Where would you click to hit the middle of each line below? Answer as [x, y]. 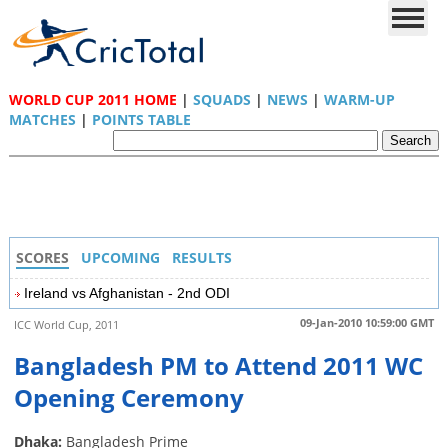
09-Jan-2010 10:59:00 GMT [367, 322]
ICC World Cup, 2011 [66, 324]
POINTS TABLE [141, 119]
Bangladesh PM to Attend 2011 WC [218, 366]
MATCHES [42, 119]
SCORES [42, 257]
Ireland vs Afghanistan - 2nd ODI [126, 293]
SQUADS [221, 99]
